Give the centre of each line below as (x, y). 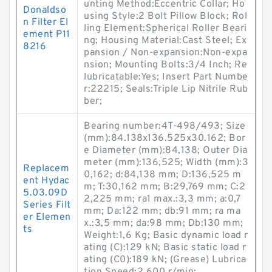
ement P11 (47, 35)
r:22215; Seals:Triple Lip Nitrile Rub (166, 89)
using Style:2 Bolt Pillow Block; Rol (165, 16)
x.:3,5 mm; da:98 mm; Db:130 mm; (164, 223)
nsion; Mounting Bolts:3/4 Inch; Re (165, 65)
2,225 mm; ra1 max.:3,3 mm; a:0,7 (162, 199)
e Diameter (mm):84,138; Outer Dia (166, 151)
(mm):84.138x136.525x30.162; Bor (165, 138)
